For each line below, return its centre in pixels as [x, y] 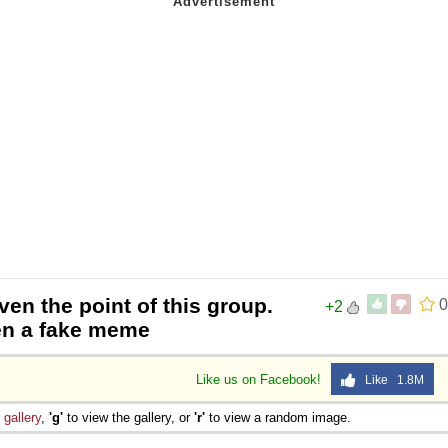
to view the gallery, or [128, 417]
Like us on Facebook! [260, 379]
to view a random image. [278, 417]
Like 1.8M [390, 379]
